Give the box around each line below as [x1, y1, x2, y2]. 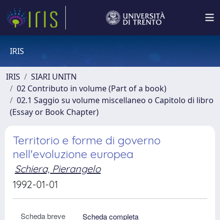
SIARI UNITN [31, 71, 77, 82]
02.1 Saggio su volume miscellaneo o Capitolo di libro [17, 95, 214, 106]
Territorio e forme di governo [13, 133, 161, 147]
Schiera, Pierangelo [15, 163, 101, 175]
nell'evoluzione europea [13, 147, 134, 161]
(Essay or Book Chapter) [10, 107, 99, 117]
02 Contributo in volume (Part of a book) [17, 83, 166, 94]
